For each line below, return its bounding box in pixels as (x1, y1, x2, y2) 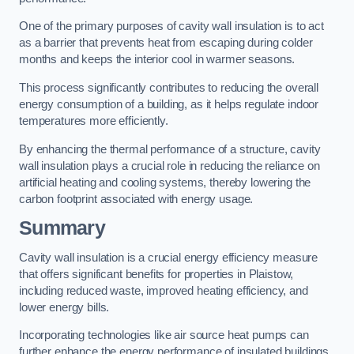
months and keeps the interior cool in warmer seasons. (19, 53, 296, 66)
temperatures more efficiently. (19, 115, 168, 128)
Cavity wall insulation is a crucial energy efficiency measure (19, 250, 318, 264)
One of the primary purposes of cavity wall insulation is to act (19, 20, 324, 33)
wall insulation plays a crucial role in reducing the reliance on (19, 159, 320, 172)
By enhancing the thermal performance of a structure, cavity (19, 142, 321, 156)
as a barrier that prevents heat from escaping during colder (19, 36, 313, 50)
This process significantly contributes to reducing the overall (19, 81, 318, 95)
